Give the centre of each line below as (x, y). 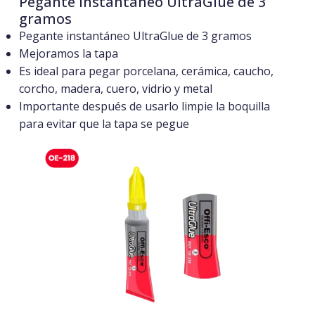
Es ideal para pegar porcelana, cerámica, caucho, (146, 71)
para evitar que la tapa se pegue (104, 124)
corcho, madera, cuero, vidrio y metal (115, 89)
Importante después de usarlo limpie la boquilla (144, 107)
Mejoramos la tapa (68, 54)
